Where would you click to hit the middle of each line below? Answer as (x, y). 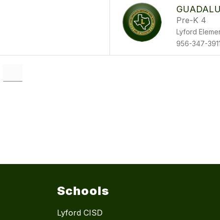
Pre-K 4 (191, 20)
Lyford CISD (80, 213)
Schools (83, 191)
